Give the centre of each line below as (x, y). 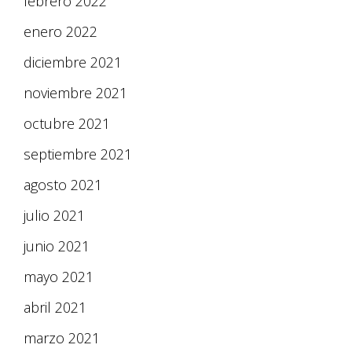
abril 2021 (55, 308)
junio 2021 (57, 246)
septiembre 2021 (78, 154)
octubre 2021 (67, 124)
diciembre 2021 (73, 62)
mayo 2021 (59, 277)
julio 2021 (54, 216)
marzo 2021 (62, 338)
